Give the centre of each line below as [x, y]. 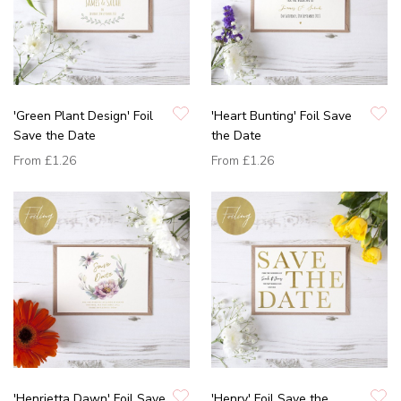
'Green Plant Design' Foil [83, 115]
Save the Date [55, 135]
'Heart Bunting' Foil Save [282, 115]
